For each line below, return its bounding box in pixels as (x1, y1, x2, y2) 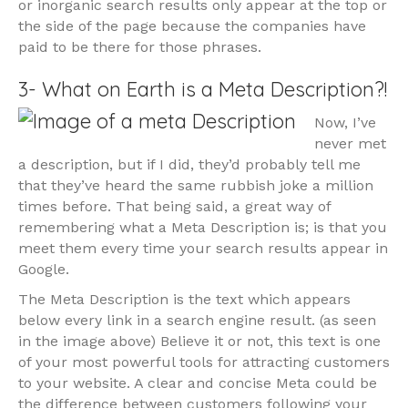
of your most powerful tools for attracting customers (18, 353, 390, 372)
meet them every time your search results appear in (18, 240, 388, 258)
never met (314, 135, 386, 153)
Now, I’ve (314, 114, 376, 132)
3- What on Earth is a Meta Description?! (18, 76, 387, 103)
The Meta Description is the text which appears (18, 291, 351, 309)
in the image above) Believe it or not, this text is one (18, 332, 381, 351)
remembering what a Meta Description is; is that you (18, 219, 387, 237)
